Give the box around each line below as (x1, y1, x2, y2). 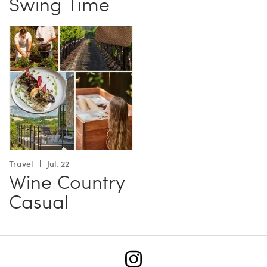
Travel (9, 158, 33, 170)
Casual (9, 188, 69, 215)
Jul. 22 (47, 158, 69, 170)
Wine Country (9, 168, 125, 195)
